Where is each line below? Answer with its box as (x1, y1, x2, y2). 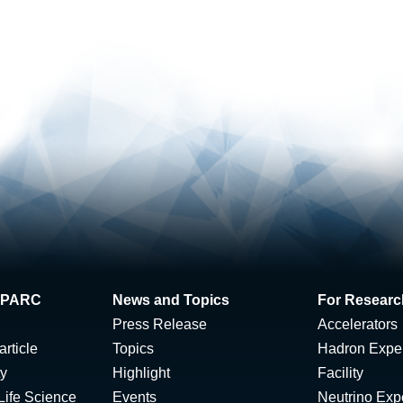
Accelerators (318, 317, 398, 333)
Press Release (112, 317, 207, 333)
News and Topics (112, 292, 229, 309)
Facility (318, 365, 363, 381)
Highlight (112, 365, 170, 381)
